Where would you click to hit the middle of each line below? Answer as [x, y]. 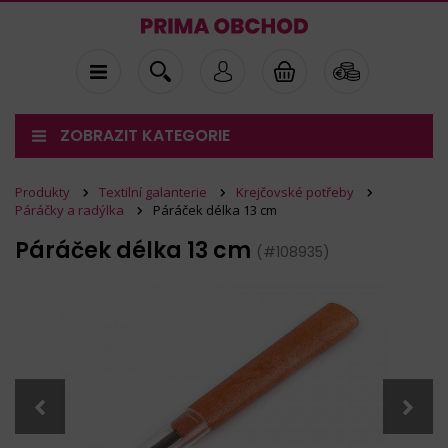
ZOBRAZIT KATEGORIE [145, 135]
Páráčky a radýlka [69, 210]
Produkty [42, 192]
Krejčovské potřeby [295, 192]
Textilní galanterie [153, 192]
